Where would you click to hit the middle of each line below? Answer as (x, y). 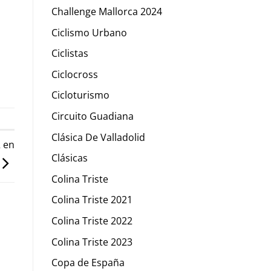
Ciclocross (74, 74)
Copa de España (88, 263)
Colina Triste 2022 (92, 221)
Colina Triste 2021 (92, 200)
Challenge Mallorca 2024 (106, 12)
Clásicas (69, 158)
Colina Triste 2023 (92, 242)
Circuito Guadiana (92, 116)
